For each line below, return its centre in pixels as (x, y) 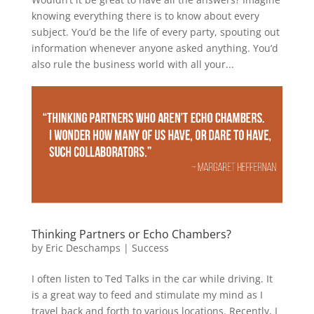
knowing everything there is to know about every (145, 16)
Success (150, 247)
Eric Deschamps (83, 247)
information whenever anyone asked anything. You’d (155, 48)
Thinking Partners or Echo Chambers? (131, 234)
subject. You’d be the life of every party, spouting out (155, 32)
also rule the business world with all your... (132, 64)
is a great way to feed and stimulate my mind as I (147, 294)
